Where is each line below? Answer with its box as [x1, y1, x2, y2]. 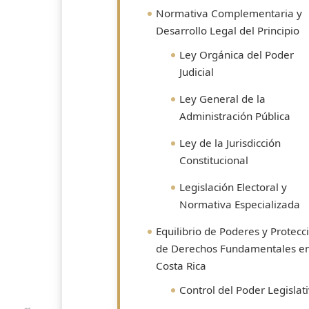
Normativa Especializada [179, 197, 300, 211]
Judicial [179, 65, 214, 79]
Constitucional [179, 153, 248, 167]
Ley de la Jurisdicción [179, 136, 281, 150]
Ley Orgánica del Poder [179, 48, 294, 61]
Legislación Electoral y [179, 180, 287, 194]
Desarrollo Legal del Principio [156, 23, 299, 37]
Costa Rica [156, 259, 206, 272]
